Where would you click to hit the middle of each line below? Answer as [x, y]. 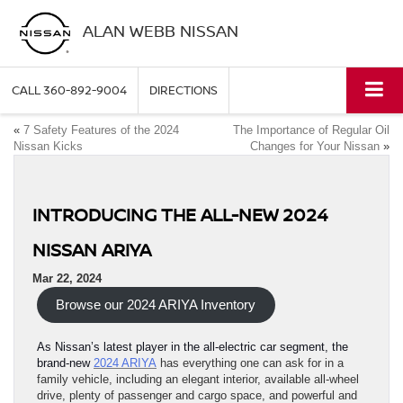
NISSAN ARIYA [92, 250]
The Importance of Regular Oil [311, 130]
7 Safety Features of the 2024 [101, 130]
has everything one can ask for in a [250, 363]
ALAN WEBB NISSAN [160, 30]
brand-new [65, 363]
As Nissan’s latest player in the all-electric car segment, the [193, 347]
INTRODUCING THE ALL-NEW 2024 [180, 215]
